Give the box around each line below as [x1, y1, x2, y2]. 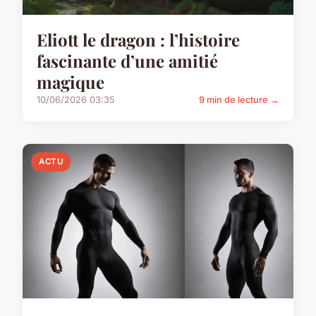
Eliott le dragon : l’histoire [37, 28, 240, 51]
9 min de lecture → [199, 94, 279, 105]
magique [37, 70, 104, 93]
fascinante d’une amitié [37, 49, 218, 72]
